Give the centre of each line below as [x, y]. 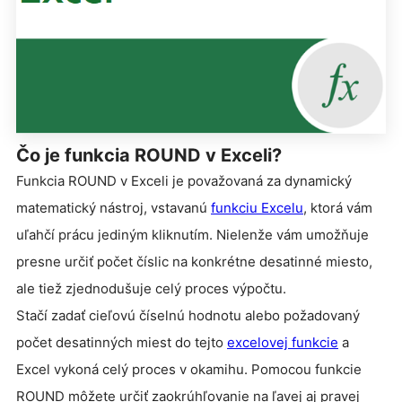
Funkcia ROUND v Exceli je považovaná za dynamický [184, 180]
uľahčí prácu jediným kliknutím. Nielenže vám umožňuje [192, 234]
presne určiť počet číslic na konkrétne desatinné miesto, [194, 261]
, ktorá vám [338, 207]
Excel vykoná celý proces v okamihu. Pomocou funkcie [189, 369]
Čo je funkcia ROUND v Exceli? [149, 155]
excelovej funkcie [283, 342]
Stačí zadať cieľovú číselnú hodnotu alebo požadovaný [188, 315]
